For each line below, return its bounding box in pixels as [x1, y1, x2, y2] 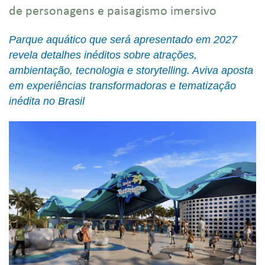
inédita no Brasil [9, 95, 85, 107]
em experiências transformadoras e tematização [9, 80, 236, 92]
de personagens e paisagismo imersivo [9, 5, 216, 18]
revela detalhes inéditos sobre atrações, [9, 49, 197, 61]
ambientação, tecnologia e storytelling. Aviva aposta [9, 64, 253, 76]
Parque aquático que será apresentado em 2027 [9, 34, 237, 46]
